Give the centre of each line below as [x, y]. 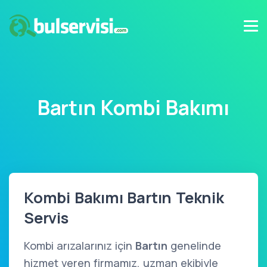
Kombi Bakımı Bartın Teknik [124, 198]
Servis [46, 218]
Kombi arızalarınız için [80, 246]
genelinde [194, 246]
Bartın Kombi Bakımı [133, 107]
